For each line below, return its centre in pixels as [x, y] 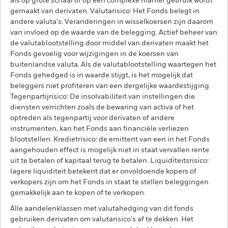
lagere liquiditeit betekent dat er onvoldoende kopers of [103, 172]
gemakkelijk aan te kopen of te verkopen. [78, 193]
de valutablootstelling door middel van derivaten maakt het [109, 43]
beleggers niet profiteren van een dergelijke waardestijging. [110, 86]
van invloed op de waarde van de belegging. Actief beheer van [114, 33]
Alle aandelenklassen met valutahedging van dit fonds [102, 209]
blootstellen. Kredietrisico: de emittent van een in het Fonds [110, 139]
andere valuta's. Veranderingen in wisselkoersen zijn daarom [112, 22]
